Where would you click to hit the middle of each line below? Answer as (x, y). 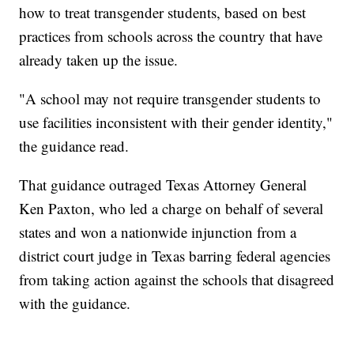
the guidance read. (74, 145)
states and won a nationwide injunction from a (158, 232)
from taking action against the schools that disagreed (177, 279)
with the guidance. (75, 303)
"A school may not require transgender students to (170, 98)
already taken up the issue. (99, 59)
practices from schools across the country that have (171, 36)
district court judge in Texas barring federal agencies (175, 255)
